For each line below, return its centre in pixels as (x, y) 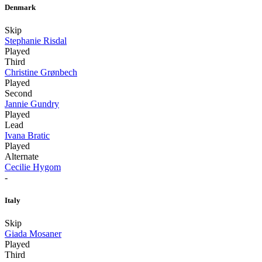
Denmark (20, 7)
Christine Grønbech (41, 73)
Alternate (22, 157)
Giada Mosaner (33, 234)
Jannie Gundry (32, 104)
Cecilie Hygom (33, 167)
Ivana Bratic (27, 136)
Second (18, 94)
